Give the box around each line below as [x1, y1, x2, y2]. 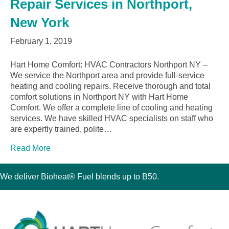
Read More [10, 144, 51, 153]
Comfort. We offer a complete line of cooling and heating [10, 103, 213, 112]
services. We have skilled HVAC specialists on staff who [10, 114, 213, 123]
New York [10, 15, 69, 31]
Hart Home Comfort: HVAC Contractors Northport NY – [10, 60, 208, 70]
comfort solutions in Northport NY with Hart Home [10, 93, 188, 102]
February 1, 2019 [10, 37, 72, 46]
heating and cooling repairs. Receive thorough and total [10, 82, 211, 91]
